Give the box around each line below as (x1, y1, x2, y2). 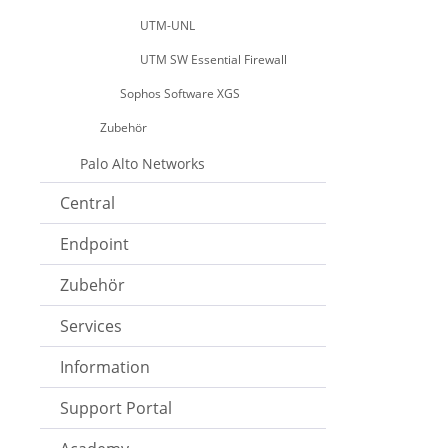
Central (60, 192, 115, 215)
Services (60, 315, 122, 338)
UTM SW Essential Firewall (140, 51, 287, 69)
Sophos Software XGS (120, 85, 240, 103)
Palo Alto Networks (80, 154, 205, 174)
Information (60, 356, 150, 379)
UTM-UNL (140, 17, 195, 35)
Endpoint (60, 233, 129, 256)
